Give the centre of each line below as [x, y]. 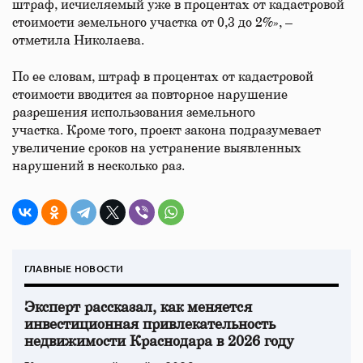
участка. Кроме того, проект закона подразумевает [167, 130]
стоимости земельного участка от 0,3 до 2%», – [152, 23]
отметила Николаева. [80, 41]
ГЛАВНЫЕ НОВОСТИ [74, 269]
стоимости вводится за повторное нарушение [150, 95]
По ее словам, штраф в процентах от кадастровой [163, 77]
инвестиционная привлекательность [150, 325]
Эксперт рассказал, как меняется [138, 308]
